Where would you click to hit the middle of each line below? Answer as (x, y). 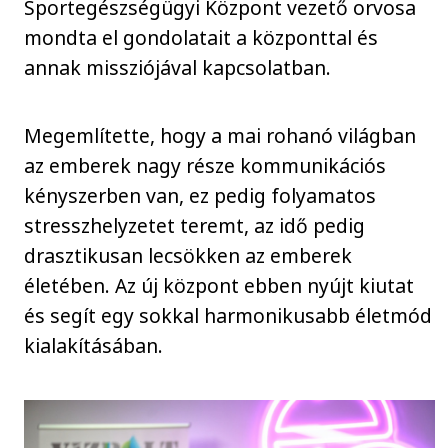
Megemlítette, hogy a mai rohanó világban (220, 136)
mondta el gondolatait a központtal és (201, 37)
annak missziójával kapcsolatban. (178, 67)
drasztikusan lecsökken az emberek (188, 256)
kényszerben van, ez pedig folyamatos (200, 196)
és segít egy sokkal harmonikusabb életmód (228, 316)
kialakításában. (94, 346)
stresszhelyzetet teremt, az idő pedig (195, 226)
